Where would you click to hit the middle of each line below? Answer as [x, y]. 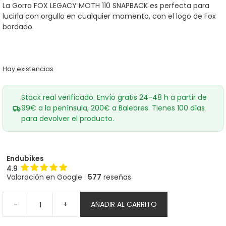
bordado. [18, 27]
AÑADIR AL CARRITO [124, 204]
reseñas [116, 177]
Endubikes [25, 158]
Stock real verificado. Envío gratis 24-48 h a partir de [114, 97]
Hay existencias [28, 69]
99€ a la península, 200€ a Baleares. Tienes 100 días [113, 108]
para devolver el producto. [68, 119]
